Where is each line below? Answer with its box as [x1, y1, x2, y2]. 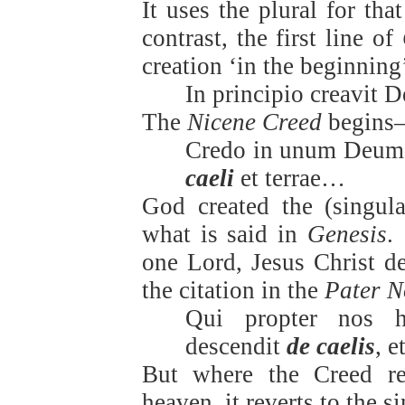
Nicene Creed [186, 108, 322, 137]
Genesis [307, 221, 388, 249]
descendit [184, 333, 287, 361]
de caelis [286, 333, 375, 361]
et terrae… [233, 165, 345, 193]
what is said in [141, 221, 308, 249]
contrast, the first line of [141, 24, 402, 52]
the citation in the [141, 277, 325, 305]
